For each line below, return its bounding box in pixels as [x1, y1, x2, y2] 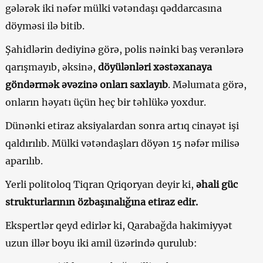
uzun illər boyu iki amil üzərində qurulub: [5, 237, 197, 249]
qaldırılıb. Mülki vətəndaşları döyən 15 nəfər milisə [5, 137, 240, 149]
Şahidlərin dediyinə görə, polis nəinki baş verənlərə [5, 43, 244, 55]
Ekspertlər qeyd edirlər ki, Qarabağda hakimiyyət [5, 219, 232, 231]
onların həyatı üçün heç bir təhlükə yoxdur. [5, 96, 206, 108]
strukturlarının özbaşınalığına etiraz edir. [5, 195, 198, 208]
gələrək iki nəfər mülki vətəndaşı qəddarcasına [5, 2, 222, 14]
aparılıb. [5, 154, 43, 167]
